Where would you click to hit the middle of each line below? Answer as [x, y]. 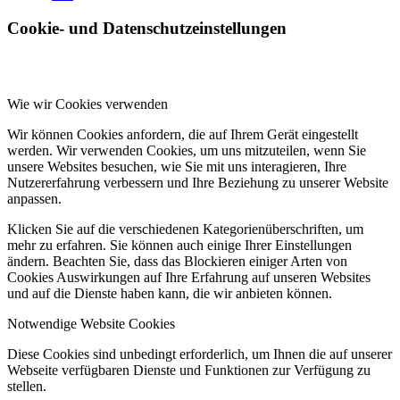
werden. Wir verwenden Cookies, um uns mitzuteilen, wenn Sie [187, 151]
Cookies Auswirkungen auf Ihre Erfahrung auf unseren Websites [189, 278]
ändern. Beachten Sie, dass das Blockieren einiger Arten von [177, 262]
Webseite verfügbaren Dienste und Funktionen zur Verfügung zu [189, 371]
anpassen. [34, 199]
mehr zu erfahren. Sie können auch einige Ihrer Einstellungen [179, 246]
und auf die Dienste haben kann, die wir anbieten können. [170, 294]
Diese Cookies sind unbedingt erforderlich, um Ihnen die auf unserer [200, 354]
